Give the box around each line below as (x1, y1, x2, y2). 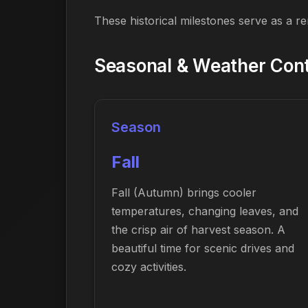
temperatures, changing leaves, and (111, 204, 298, 218)
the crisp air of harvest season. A (111, 223, 285, 236)
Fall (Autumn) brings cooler (111, 186, 256, 199)
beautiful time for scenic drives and (111, 241, 294, 255)
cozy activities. (111, 260, 186, 274)
